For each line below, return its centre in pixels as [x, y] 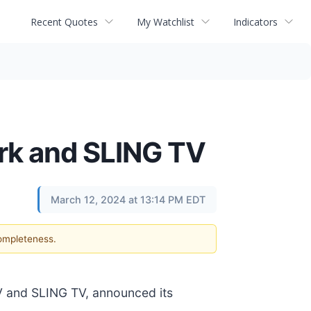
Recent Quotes [64, 22]
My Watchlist [166, 22]
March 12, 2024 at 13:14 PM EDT [128, 200]
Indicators [255, 22]
